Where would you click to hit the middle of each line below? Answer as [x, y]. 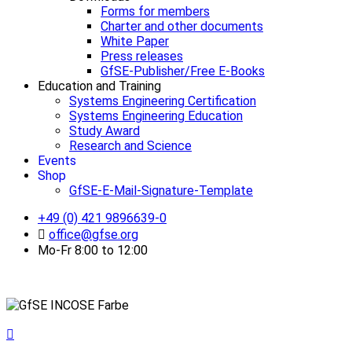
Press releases [142, 56]
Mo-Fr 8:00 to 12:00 [93, 250]
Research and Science [130, 145]
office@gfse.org [93, 234]
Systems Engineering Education [156, 115]
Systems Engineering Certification [163, 101]
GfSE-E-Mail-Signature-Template [161, 190]
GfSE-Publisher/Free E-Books [183, 71]
